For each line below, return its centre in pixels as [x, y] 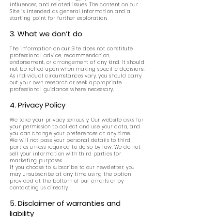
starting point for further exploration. [59, 18]
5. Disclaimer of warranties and [65, 203]
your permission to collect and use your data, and [75, 127]
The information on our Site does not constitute [71, 49]
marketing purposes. [36, 161]
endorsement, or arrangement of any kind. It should [77, 62]
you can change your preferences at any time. [70, 133]
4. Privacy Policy [38, 105]
